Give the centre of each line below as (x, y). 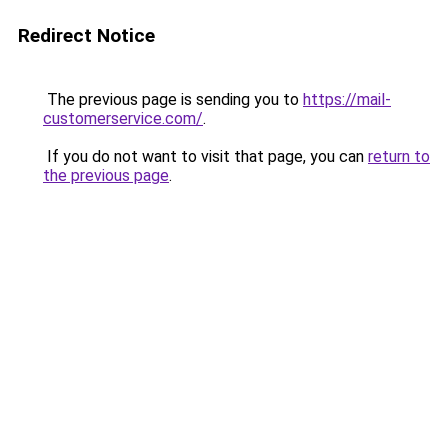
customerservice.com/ (123, 118)
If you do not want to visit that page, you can (205, 156)
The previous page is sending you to (173, 99)
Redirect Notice (86, 35)
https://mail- (347, 99)
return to (399, 156)
